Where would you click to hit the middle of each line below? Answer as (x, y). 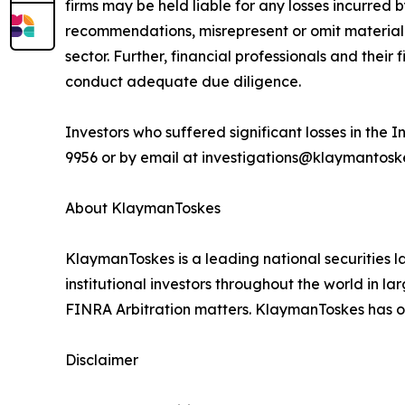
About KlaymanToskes (143, 208)
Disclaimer (102, 360)
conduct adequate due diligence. (183, 82)
